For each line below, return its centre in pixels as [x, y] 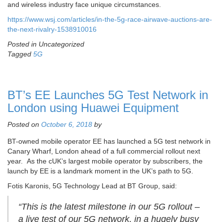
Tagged [20, 54]
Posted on [24, 125]
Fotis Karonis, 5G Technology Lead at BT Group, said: [92, 186]
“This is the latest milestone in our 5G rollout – [109, 207]
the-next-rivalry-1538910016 [52, 29]
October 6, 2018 [67, 125]
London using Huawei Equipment [93, 108]
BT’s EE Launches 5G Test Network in [108, 95]
